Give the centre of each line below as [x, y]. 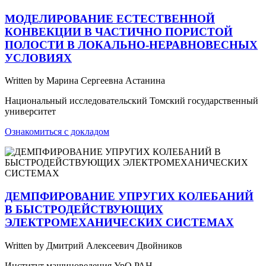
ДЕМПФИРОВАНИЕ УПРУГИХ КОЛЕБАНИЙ [129, 197]
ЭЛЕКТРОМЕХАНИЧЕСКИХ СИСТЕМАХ [119, 223]
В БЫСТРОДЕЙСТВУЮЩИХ [84, 210]
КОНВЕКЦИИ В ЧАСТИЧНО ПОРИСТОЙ [119, 31]
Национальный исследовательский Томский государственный [132, 101]
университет [30, 112]
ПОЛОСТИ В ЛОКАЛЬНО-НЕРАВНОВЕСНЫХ [131, 45]
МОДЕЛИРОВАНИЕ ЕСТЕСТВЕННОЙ [110, 18]
